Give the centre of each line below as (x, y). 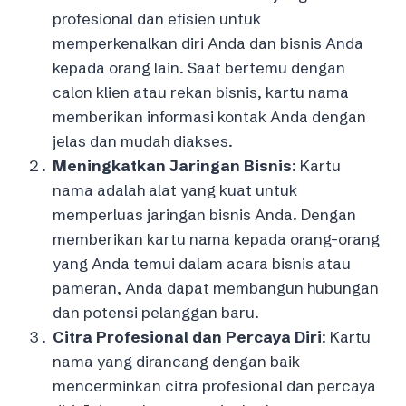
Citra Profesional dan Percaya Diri (187, 336)
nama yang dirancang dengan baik (176, 361)
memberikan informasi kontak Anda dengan (209, 116)
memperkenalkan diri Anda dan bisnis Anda (208, 43)
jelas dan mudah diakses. (143, 140)
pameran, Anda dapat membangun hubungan (216, 287)
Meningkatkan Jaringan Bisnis (172, 165)
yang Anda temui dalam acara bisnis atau (202, 263)
